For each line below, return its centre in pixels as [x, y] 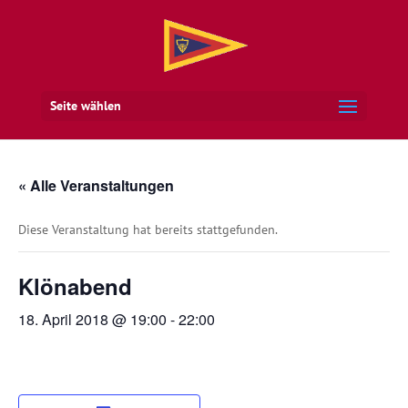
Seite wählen [85, 106]
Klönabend [75, 286]
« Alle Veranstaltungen [96, 185]
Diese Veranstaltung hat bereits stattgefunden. [148, 229]
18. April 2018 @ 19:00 [92, 319]
